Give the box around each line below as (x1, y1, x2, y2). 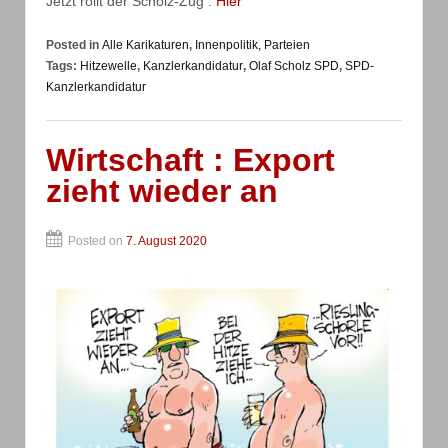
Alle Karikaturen (102, 37, 189, 52)
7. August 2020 (126, 234, 207, 249)
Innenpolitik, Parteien (195, 37, 310, 52)
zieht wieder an (46, 172, 278, 209)
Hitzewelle (80, 58, 137, 73)
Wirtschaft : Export (46, 141, 335, 178)
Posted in (46, 37, 102, 52)
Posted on (68, 234, 126, 249)
